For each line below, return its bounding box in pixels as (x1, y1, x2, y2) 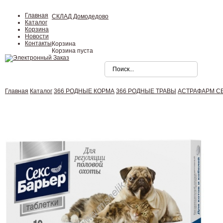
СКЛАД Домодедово (52, 13, 109, 20)
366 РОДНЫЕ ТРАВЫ (116, 88, 176, 95)
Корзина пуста (52, 47, 93, 54)
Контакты (25, 40, 52, 47)
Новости (25, 33, 49, 40)
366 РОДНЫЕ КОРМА (54, 88, 114, 95)
